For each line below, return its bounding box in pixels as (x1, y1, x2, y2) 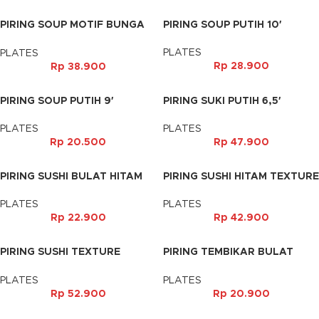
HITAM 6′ (163, 261, 207, 271)
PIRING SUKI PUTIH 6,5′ (163, 95, 281, 106)
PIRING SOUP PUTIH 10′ (163, 20, 281, 31)
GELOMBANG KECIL (163, 184, 264, 195)
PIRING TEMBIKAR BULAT (163, 247, 293, 258)
